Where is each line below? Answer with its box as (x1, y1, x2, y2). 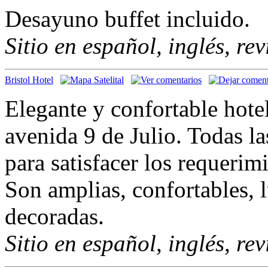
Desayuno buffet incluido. (5, 5, 250, 32)
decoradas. (5, 203, 104, 229)
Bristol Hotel (5, 74, 53, 85)
